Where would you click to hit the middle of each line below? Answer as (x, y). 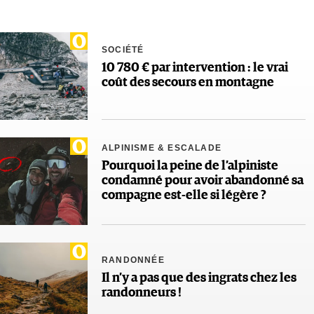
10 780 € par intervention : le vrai (195, 68)
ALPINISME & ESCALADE (162, 148)
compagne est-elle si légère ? (184, 195)
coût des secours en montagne (188, 83)
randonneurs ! (142, 293)
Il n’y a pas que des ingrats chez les (199, 279)
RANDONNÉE (133, 260)
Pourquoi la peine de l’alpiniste (190, 166)
